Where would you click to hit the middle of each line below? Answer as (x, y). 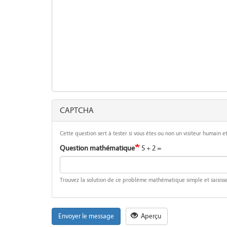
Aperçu (150, 217)
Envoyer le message (86, 217)
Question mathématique (97, 148)
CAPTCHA (77, 111)
